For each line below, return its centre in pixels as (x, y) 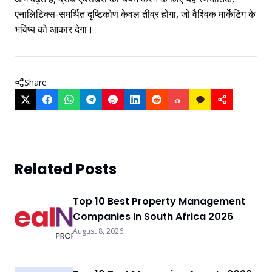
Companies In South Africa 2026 (153, 216)
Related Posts (66, 169)
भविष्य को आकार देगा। (54, 29)
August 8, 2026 (98, 231)
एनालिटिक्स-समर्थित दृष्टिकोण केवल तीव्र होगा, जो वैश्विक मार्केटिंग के (135, 14)
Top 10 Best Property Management (159, 201)
